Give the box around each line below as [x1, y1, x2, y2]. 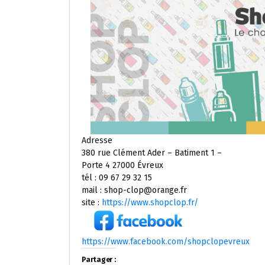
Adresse [82, 135, 112, 146]
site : [82, 197, 102, 208]
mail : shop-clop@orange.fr [82, 185, 187, 195]
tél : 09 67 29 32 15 [82, 172, 152, 183]
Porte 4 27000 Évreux [82, 160, 163, 170]
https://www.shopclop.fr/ [102, 197, 198, 208]
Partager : [82, 255, 116, 264]
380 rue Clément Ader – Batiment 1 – [82, 147, 222, 158]
